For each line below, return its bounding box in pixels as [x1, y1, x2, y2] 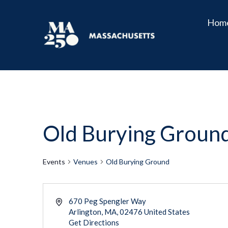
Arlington [68, 207, 101, 216]
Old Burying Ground [106, 157, 169, 166]
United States [144, 207, 190, 216]
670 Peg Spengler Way [68, 196, 146, 206]
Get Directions [68, 218, 119, 227]
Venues [73, 157, 98, 166]
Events [43, 157, 65, 166]
